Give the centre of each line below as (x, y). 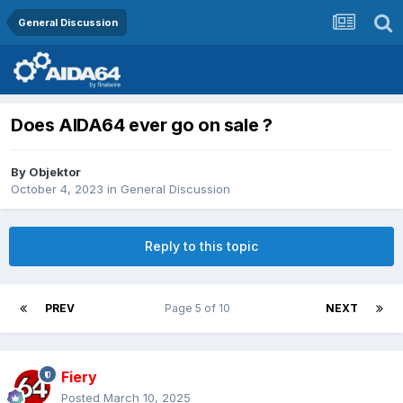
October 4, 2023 (57, 189)
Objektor (55, 172)
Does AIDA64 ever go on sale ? (142, 125)
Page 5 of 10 (200, 309)
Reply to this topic (201, 246)
